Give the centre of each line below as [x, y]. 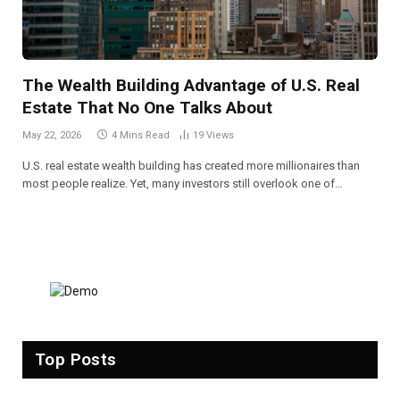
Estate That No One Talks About [147, 108]
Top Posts [76, 360]
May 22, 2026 [52, 136]
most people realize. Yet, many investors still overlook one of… [183, 184]
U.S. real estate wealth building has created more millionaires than [191, 166]
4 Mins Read [141, 136]
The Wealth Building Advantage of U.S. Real [191, 86]
